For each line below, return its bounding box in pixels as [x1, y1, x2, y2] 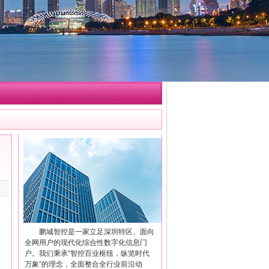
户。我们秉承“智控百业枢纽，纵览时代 [25, 249, 150, 258]
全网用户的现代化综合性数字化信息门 [25, 238, 147, 247]
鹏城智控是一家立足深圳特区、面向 [39, 228, 154, 236]
